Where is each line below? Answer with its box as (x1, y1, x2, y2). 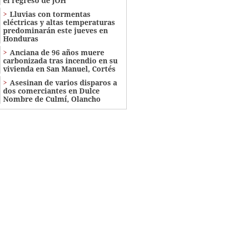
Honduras (3, 34, 38, 44)
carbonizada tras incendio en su (3, 56, 118, 66)
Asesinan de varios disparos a (9, 78, 117, 88)
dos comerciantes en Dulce (3, 86, 100, 96)
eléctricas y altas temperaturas (3, 17, 115, 28)
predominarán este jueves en (3, 26, 108, 36)
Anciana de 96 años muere (9, 48, 104, 58)
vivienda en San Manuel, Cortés (3, 64, 116, 74)
